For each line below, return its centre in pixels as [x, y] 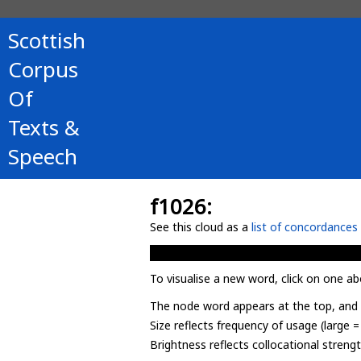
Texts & [44, 127]
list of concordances [305, 227]
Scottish [47, 40]
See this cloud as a [201, 227]
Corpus [43, 69]
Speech [43, 156]
